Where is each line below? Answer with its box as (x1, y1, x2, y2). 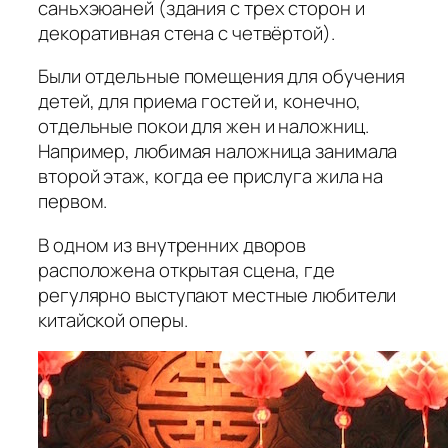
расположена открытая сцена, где (38, 256, 335, 283)
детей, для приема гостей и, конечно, (38, 88, 362, 115)
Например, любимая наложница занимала (38, 138, 398, 165)
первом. (38, 188, 108, 215)
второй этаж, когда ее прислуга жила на (38, 163, 384, 190)
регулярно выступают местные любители (38, 281, 397, 308)
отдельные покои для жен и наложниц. (38, 113, 369, 140)
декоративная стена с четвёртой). (38, 19, 335, 46)
